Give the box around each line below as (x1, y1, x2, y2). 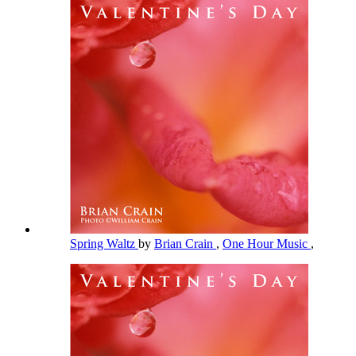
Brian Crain (154, 236, 216, 250)
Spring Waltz (70, 236, 138, 250)
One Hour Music (222, 236, 311, 250)
